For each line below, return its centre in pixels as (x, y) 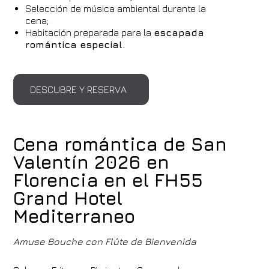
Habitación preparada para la (90, 32)
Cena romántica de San (120, 144)
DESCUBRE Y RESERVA (79, 89)
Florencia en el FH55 (108, 180)
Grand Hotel (68, 198)
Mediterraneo (74, 216)
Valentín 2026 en (92, 162)
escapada (179, 32)
